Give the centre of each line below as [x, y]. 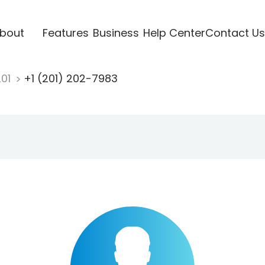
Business [116, 33]
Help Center [174, 33]
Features [65, 33]
